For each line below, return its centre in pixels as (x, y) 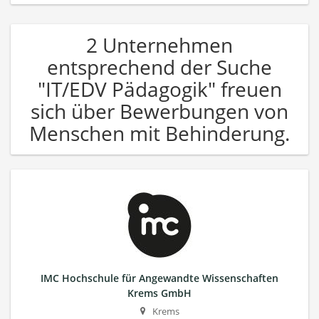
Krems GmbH (159, 293)
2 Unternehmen (159, 45)
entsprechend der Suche (159, 67)
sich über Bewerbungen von (159, 111)
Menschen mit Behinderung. (159, 133)
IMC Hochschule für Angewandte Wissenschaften (159, 278)
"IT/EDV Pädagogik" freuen (159, 89)
